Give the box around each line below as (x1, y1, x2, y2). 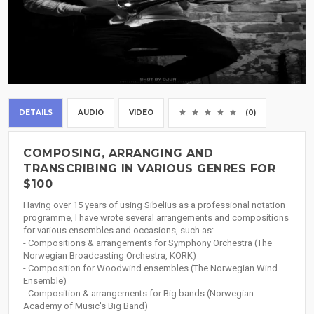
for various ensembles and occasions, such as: (23, 225, 214, 236)
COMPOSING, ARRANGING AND (23, 146, 213, 161)
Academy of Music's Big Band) (23, 301, 148, 312)
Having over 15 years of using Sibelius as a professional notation (23, 200, 285, 211)
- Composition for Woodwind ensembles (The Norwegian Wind (23, 263, 278, 274)
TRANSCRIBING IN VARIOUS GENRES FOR (23, 162, 275, 176)
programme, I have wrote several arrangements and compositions (23, 212, 289, 224)
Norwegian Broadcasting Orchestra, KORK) (23, 250, 196, 261)
